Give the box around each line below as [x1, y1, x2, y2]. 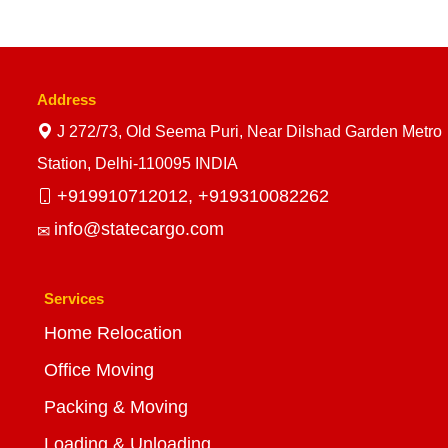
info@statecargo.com [54, 219, 224, 240]
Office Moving [44, 360, 154, 381]
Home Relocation [44, 323, 182, 344]
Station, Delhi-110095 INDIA [37, 155, 238, 173]
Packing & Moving [44, 397, 188, 418]
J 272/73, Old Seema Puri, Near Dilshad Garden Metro [57, 123, 442, 141]
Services [44, 290, 104, 308]
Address [37, 91, 96, 109]
